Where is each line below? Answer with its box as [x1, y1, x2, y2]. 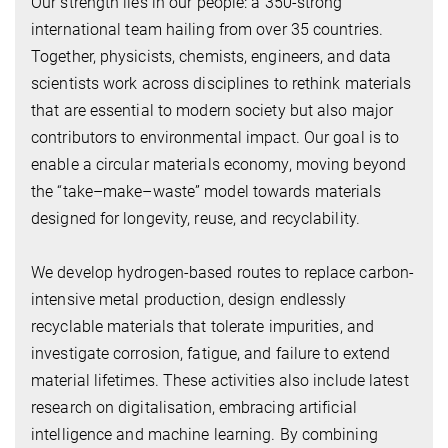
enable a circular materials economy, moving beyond [31, 155, 407, 175]
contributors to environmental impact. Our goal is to [31, 128, 400, 148]
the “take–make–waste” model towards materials [31, 182, 382, 202]
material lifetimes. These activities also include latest [31, 371, 409, 391]
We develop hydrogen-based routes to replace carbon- [31, 263, 415, 283]
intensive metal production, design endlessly [31, 290, 347, 310]
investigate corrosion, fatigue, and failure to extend [31, 344, 391, 364]
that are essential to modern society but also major [31, 101, 394, 121]
